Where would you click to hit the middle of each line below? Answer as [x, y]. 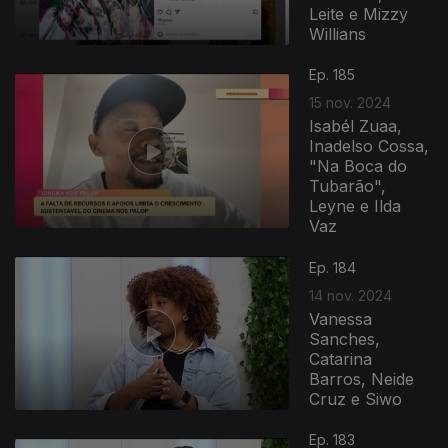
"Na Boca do [358, 166]
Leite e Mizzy [359, 13]
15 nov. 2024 [350, 102]
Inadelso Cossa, [369, 146]
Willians [338, 33]
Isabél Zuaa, [356, 126]
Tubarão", [348, 186]
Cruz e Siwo [356, 398]
